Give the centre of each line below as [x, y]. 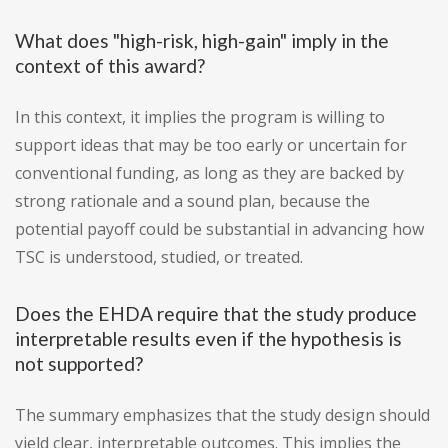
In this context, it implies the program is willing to [200, 117]
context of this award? [110, 66]
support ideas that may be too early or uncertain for [211, 145]
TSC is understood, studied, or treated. [159, 257]
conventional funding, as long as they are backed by [209, 173]
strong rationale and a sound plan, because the [192, 201]
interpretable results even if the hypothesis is [208, 339]
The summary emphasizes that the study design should [222, 415]
